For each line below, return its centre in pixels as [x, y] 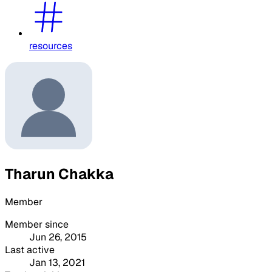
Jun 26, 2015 [58, 237]
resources [51, 46]
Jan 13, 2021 [57, 262]
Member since [37, 224]
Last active [30, 250]
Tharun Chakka [59, 174]
